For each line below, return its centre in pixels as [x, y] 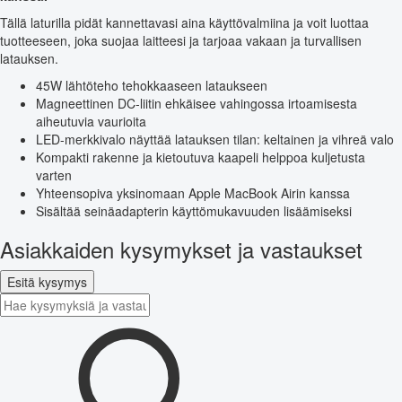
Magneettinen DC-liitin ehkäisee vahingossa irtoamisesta [197, 103]
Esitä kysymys [47, 281]
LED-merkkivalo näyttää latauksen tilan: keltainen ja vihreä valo [215, 139]
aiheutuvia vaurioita [91, 121]
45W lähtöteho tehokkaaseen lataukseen [152, 85]
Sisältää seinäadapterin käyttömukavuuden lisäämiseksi [194, 210]
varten [54, 175]
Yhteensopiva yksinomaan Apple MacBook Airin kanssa [193, 192]
